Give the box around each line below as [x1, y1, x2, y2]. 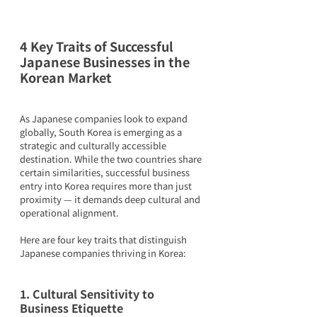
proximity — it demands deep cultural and [20, 192, 202, 206]
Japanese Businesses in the [20, 52, 192, 71]
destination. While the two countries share [20, 151, 204, 166]
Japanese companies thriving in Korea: [20, 246, 186, 260]
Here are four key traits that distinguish [20, 232, 189, 246]
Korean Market [20, 67, 112, 86]
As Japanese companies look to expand [20, 111, 190, 125]
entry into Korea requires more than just [20, 178, 194, 192]
